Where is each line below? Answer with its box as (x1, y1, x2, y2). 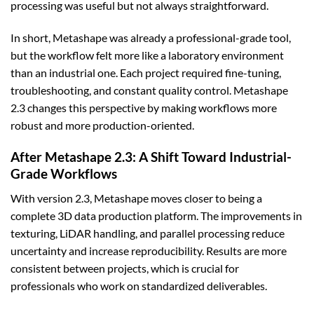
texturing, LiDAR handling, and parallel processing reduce (11, 226, 285, 240)
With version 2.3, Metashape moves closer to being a (11, 191, 262, 205)
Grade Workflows (11, 165, 117, 182)
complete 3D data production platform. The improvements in (11, 208, 302, 222)
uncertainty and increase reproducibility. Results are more (11, 243, 287, 257)
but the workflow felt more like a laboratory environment (11, 48, 284, 62)
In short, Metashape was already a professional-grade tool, (11, 31, 291, 45)
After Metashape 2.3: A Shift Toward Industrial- (11, 149, 292, 165)
